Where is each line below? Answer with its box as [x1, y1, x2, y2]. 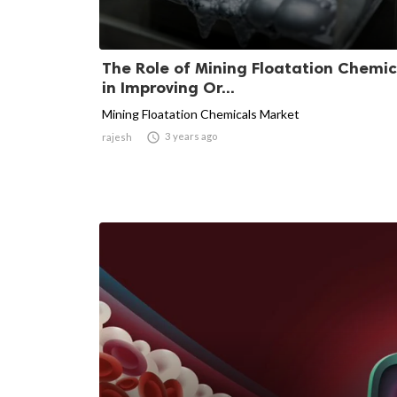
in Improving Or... [102, 77, 235, 97]
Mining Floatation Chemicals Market [102, 105, 300, 121]
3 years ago [165, 129, 217, 142]
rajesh [102, 130, 132, 143]
